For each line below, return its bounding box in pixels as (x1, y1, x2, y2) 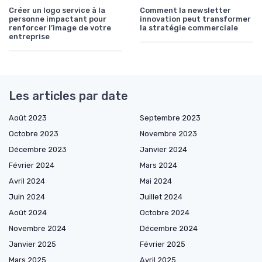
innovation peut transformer (140, 15, 251, 24)
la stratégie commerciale (140, 23, 238, 33)
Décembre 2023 (9, 145, 67, 154)
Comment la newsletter (140, 6, 231, 15)
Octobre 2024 (140, 208, 189, 218)
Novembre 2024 (9, 224, 66, 233)
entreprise (9, 32, 50, 42)
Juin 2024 (9, 192, 45, 202)
